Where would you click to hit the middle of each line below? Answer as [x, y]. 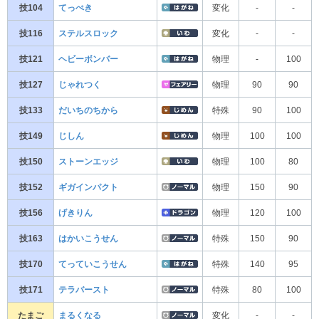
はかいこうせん [88, 238]
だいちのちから [88, 110]
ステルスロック [88, 33]
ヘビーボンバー [88, 59]
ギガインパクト [88, 187]
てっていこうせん [93, 264]
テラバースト [84, 289]
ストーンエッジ [88, 161]
